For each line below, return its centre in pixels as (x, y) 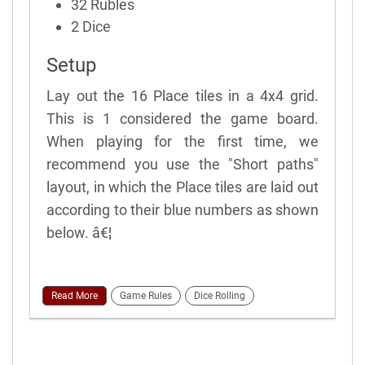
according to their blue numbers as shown (182, 209)
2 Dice (91, 26)
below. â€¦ (79, 232)
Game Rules (146, 295)
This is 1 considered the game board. (182, 118)
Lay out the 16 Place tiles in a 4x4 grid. (182, 95)
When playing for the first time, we (182, 141)
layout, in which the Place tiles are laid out (182, 187)
